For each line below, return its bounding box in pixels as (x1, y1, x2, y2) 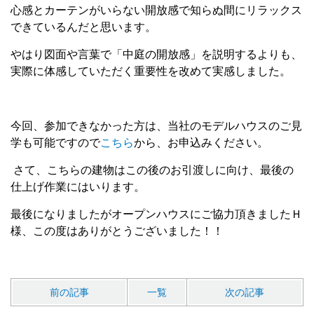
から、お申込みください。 (134, 137, 268, 149)
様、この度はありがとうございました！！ (11, 225, 224, 238)
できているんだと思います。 (11, 21, 156, 34)
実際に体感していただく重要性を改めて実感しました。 (11, 65, 291, 78)
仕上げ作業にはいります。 (11, 181, 145, 193)
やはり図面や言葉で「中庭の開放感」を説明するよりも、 (11, 48, 302, 61)
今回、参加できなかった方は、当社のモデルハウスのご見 (11, 120, 302, 132)
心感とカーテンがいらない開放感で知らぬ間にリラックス (11, 4, 302, 17)
